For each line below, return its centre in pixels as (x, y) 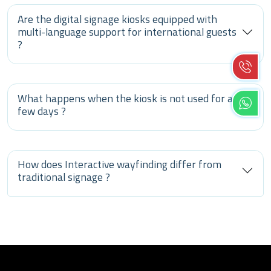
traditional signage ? (64, 177)
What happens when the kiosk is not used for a (125, 98)
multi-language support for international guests (127, 32)
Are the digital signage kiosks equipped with (117, 19)
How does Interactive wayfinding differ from (119, 165)
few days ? (42, 111)
